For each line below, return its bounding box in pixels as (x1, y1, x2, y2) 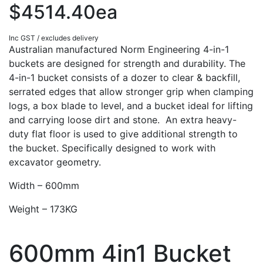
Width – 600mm (9, 180, 79, 192)
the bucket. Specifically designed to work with (9, 142, 215, 154)
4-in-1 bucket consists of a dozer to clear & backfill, (9, 72, 240, 84)
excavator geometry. (9, 156, 101, 168)
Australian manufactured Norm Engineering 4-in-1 (9, 43, 229, 56)
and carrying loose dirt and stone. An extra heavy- (9, 114, 237, 126)
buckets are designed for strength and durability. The (9, 58, 245, 70)
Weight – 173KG (9, 203, 77, 215)
